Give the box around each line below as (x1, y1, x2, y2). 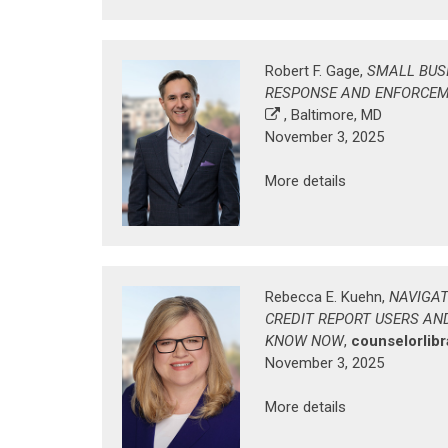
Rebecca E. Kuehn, (265, 287, 389, 306)
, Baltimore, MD (280, 106, 382, 125)
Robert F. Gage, (265, 62, 367, 81)
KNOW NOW (265, 331, 344, 350)
